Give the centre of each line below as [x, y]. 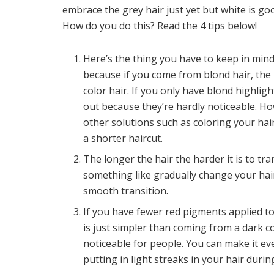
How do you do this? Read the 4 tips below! [160, 25]
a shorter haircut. [123, 138]
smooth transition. [126, 191]
